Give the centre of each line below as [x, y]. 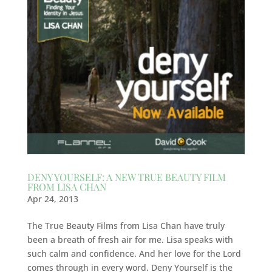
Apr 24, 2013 [53, 199]
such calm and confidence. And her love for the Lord [134, 253]
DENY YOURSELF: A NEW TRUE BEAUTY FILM [126, 177]
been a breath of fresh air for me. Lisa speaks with [130, 239]
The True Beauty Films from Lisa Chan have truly [126, 225]
